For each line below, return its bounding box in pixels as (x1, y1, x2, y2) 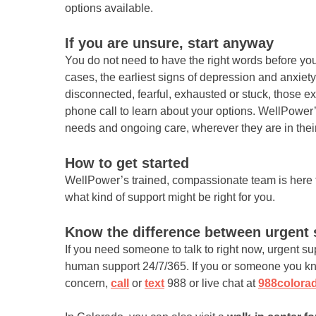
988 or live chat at (164, 277, 258, 290)
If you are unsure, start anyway (65, 35, 274, 51)
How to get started (65, 155, 189, 171)
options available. (65, 2, 153, 15)
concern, (65, 277, 111, 290)
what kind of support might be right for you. (65, 191, 275, 204)
